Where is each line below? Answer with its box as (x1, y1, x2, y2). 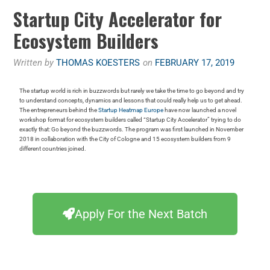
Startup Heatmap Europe (98, 107, 164, 114)
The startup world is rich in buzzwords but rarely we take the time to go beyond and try (19, 87, 245, 95)
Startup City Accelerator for (13, 5, 222, 33)
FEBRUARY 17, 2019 (155, 57, 235, 69)
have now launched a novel (163, 107, 237, 114)
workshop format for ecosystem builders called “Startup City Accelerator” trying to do (19, 116, 242, 124)
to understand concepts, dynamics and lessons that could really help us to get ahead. (19, 97, 243, 104)
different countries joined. (19, 145, 87, 152)
